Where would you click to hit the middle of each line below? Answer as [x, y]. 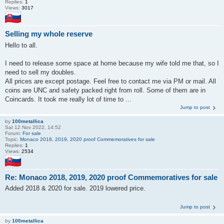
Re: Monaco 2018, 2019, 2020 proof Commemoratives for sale [111, 177]
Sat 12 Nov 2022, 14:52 [33, 127]
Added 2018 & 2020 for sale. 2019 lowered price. [75, 188]
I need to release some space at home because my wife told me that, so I [112, 63]
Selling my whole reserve [49, 34]
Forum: [14, 133]
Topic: [12, 139]
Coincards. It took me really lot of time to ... [68, 99]
